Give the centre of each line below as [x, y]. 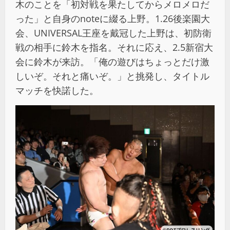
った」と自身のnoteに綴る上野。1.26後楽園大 [113, 19]
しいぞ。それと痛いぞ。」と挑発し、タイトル [112, 76]
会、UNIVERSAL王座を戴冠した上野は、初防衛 [113, 33]
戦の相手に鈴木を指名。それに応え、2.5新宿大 [114, 47]
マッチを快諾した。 [57, 91]
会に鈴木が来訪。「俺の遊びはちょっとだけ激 [112, 62]
